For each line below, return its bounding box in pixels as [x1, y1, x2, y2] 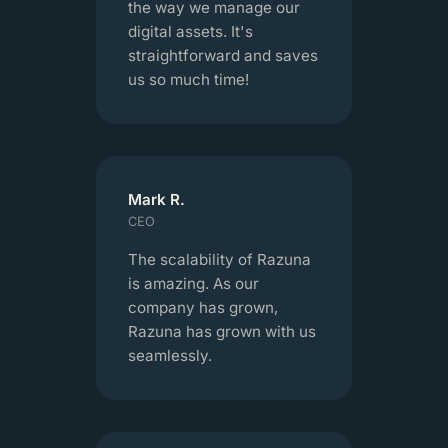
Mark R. [128, 189, 185, 209]
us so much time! [128, 69, 249, 89]
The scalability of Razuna [128, 249, 311, 269]
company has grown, [128, 297, 278, 317]
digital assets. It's [128, 21, 253, 41]
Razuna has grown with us [128, 321, 316, 341]
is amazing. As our [128, 273, 259, 293]
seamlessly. [128, 345, 212, 365]
